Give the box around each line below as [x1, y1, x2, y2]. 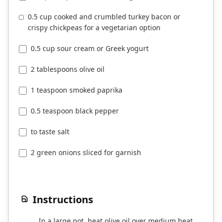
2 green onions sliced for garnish [31, 148, 141, 158]
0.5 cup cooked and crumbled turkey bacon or [27, 12, 180, 22]
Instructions [33, 193, 93, 207]
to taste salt [31, 127, 69, 137]
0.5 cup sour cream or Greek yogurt [31, 44, 149, 54]
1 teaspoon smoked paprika [31, 85, 122, 95]
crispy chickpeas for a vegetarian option [27, 23, 161, 33]
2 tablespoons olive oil [31, 64, 105, 74]
